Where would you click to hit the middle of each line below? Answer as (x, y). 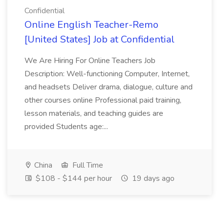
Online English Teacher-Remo (91, 25)
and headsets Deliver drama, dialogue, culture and (109, 87)
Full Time (87, 165)
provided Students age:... (67, 127)
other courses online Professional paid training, (103, 100)
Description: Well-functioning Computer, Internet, (107, 74)
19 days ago (152, 178)
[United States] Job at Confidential (99, 39)
